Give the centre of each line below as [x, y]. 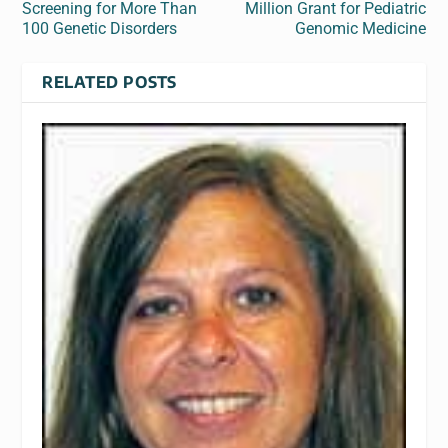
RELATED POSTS [109, 81]
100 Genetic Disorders [100, 28]
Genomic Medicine [360, 28]
